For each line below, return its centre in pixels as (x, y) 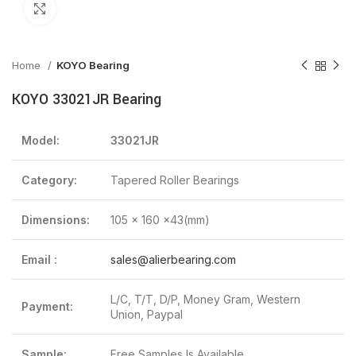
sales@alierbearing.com (173, 259)
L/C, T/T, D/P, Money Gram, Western (205, 299)
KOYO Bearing (93, 65)
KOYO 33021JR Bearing (87, 99)
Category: (49, 180)
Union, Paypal (147, 314)
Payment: (47, 306)
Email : (39, 259)
